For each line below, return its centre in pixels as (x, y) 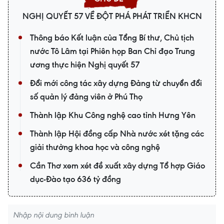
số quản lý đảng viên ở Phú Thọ (86, 97)
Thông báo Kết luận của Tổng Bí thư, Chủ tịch (112, 38)
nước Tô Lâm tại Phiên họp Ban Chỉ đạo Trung (112, 51)
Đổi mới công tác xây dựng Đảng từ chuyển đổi (116, 83)
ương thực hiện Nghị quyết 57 (85, 65)
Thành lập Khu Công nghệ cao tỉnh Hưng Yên (113, 115)
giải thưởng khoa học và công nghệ (95, 147)
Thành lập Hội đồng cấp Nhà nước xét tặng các (117, 134)
